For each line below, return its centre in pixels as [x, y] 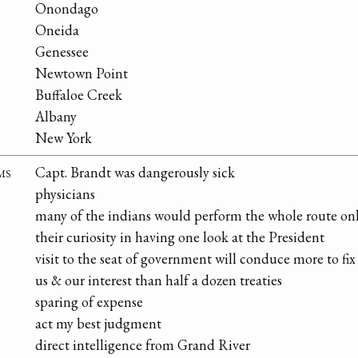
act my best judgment [98, 324]
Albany [56, 117]
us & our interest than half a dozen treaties [159, 280]
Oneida [57, 30]
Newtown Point [82, 74]
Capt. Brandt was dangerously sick [135, 173]
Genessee [62, 52]
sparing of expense [89, 302]
